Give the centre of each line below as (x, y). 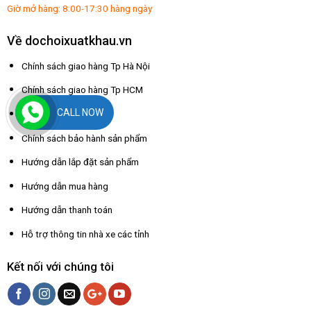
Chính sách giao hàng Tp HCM (82, 90)
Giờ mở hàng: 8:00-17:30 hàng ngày (79, 8)
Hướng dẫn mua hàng (65, 186)
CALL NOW (81, 112)
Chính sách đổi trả (58, 114)
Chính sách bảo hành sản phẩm (84, 138)
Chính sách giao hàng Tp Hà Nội (85, 66)
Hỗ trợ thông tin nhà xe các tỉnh (85, 234)
